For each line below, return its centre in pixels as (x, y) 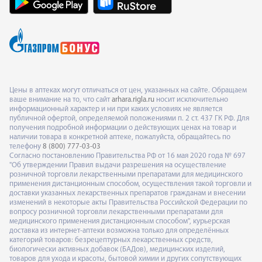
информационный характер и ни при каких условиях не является (116, 109)
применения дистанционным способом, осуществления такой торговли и (130, 184)
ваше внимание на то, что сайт (61, 99)
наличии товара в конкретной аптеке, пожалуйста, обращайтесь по (120, 137)
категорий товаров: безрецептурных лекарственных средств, (111, 240)
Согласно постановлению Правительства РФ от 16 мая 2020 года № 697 (127, 156)
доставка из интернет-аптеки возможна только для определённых (119, 230)
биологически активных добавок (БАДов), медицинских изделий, (117, 249)
